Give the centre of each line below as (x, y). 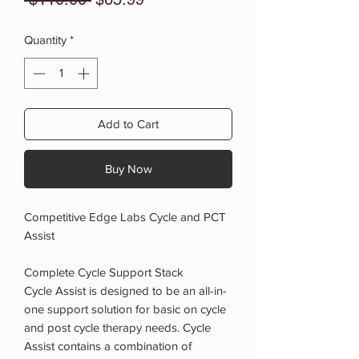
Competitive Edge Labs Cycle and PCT (125, 216)
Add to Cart (128, 123)
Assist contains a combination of (108, 345)
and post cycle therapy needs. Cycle (117, 327)
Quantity (45, 40)
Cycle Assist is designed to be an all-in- (125, 290)
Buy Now (128, 168)
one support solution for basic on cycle (125, 309)
